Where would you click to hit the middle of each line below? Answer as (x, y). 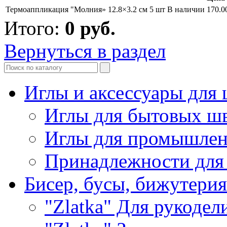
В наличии (186, 9)
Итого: (34, 28)
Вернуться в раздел (85, 51)
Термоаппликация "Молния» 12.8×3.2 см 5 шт (85, 9)
